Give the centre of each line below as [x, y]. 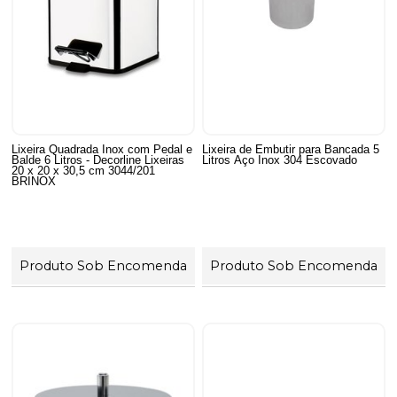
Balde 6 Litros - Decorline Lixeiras [98, 160]
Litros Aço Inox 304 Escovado [280, 160]
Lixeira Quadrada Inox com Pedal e [102, 149]
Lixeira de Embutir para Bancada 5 [291, 149]
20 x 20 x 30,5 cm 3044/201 [84, 170]
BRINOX [34, 181]
